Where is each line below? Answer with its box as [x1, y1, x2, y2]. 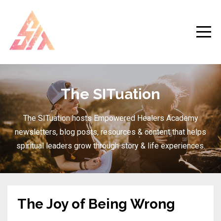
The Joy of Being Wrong [17, 196, 175, 212]
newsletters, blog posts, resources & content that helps [15, 127, 206, 137]
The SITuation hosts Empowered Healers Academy [23, 113, 198, 123]
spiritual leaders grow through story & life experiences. [16, 141, 205, 150]
